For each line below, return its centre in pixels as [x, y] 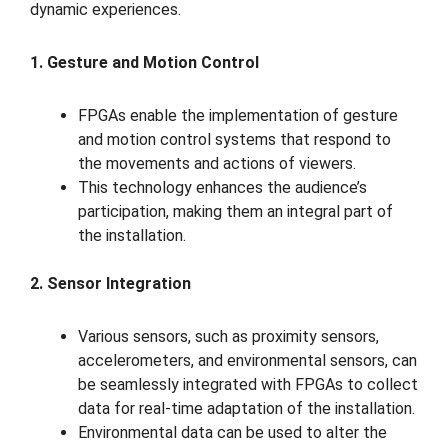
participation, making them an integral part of [235, 211]
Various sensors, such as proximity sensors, [228, 336]
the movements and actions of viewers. [217, 163]
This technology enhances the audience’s [222, 187]
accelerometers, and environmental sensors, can [247, 360]
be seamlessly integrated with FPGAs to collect [248, 384]
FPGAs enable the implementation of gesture [238, 115]
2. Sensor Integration [110, 283]
